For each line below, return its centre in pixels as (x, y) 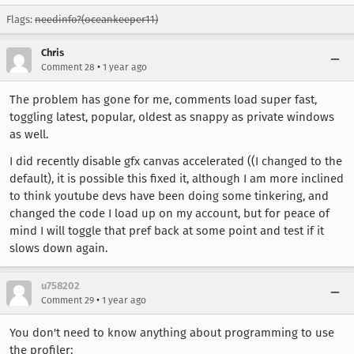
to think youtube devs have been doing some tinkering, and (169, 196)
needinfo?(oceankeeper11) (96, 19)
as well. (29, 134)
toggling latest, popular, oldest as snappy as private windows (172, 117)
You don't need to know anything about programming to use (172, 333)
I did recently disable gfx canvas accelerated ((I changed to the (176, 161)
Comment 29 (68, 300)
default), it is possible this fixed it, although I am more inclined (177, 179)
